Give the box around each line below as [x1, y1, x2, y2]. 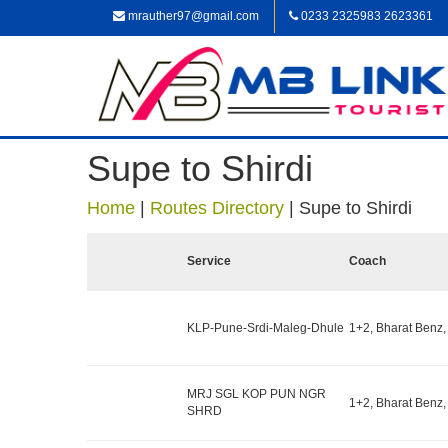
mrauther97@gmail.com [125, 9, 259, 23]
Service [187, 254, 231, 268]
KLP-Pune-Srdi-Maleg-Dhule [187, 320, 344, 335]
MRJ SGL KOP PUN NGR [187, 387, 326, 401]
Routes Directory [150, 198, 284, 218]
